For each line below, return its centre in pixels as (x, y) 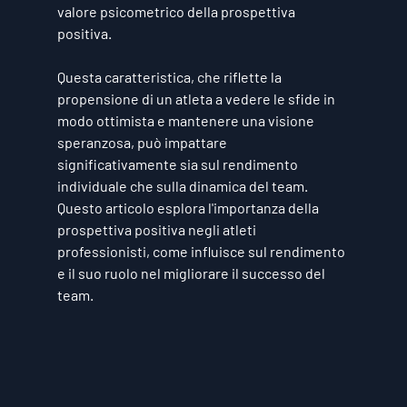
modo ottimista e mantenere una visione (187, 120)
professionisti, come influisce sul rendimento (202, 251)
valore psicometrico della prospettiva (177, 11)
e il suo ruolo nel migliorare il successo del (192, 273)
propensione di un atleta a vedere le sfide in (197, 99)
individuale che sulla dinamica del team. (184, 186)
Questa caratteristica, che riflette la (170, 77)
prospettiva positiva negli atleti (158, 229)
